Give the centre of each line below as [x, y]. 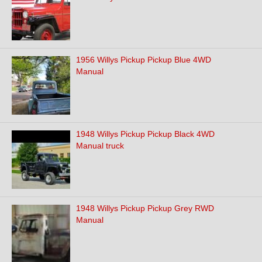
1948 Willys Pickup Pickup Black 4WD [145, 134]
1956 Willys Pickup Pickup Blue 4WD [144, 60]
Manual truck [100, 146]
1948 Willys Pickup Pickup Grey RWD [145, 208]
